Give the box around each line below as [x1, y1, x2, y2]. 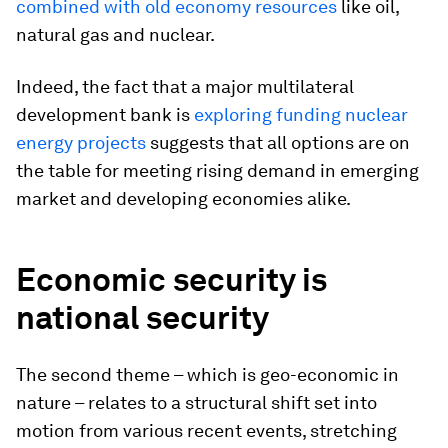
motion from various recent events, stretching [16, 420, 397, 441]
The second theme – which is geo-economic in [16, 364, 399, 385]
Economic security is [16, 260, 327, 299]
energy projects [16, 132, 146, 153]
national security [16, 298, 269, 337]
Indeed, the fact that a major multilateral [16, 76, 354, 97]
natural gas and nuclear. [16, 24, 215, 45]
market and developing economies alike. [16, 188, 351, 209]
